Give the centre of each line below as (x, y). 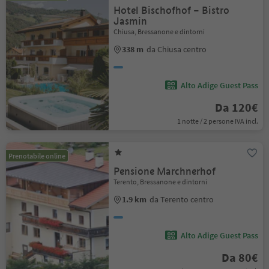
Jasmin (131, 21)
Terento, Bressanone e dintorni (161, 182)
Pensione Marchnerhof (165, 171)
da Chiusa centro (177, 49)
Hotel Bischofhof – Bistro (172, 11)
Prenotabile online (37, 156)
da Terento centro (182, 199)
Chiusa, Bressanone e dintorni (159, 32)
